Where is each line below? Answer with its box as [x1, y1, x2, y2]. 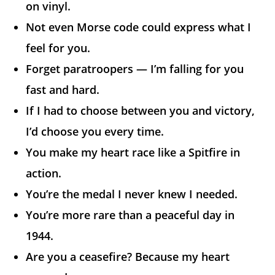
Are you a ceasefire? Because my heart [26, 249, 230, 265]
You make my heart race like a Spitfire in [26, 145, 241, 160]
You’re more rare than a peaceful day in [26, 207, 235, 223]
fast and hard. [26, 82, 100, 98]
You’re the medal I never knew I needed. [26, 187, 238, 202]
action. [26, 166, 62, 181]
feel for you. [26, 41, 91, 56]
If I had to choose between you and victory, [26, 103, 255, 118]
